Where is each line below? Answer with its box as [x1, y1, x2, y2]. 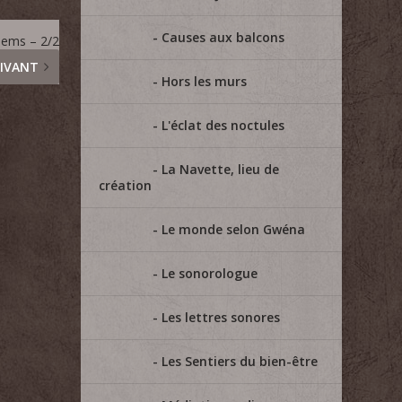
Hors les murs [162, 73, 248, 90]
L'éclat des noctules [162, 117, 285, 134]
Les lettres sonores [162, 309, 281, 326]
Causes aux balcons [162, 29, 285, 46]
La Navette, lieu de [162, 161, 280, 178]
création [99, 177, 153, 194]
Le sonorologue [162, 265, 258, 282]
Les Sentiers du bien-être [162, 353, 319, 370]
